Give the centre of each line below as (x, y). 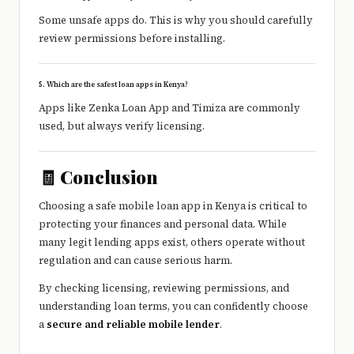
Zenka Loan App (129, 108)
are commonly (263, 108)
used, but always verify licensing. (122, 126)
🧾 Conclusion (98, 177)
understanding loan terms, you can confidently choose (173, 307)
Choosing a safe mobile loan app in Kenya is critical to (173, 206)
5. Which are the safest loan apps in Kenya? (113, 85)
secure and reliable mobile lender (133, 325)
